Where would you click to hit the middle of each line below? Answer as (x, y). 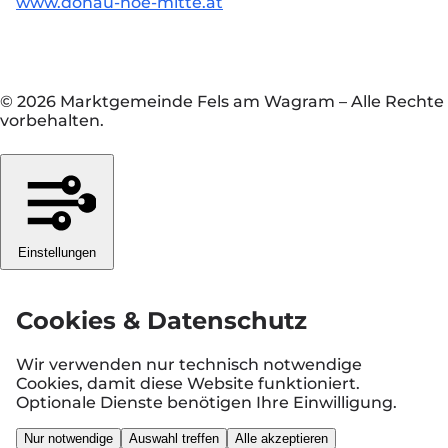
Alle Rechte (397, 102)
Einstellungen (57, 253)
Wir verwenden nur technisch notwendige (189, 365)
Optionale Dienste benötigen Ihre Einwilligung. (206, 403)
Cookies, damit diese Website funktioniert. (188, 384)
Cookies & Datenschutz (161, 321)
